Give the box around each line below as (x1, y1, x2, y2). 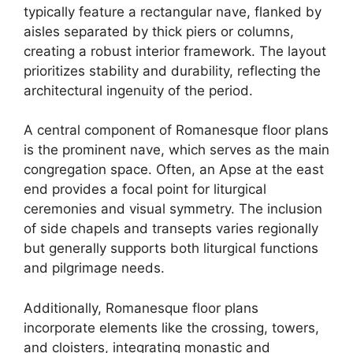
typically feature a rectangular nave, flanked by (24, 3, 321, 20)
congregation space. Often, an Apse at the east (24, 162, 324, 177)
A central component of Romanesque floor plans (24, 122, 329, 138)
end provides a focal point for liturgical (24, 181, 266, 197)
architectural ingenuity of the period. (24, 82, 253, 98)
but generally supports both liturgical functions (24, 240, 318, 256)
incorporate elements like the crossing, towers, (24, 319, 319, 336)
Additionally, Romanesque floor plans (24, 299, 258, 316)
